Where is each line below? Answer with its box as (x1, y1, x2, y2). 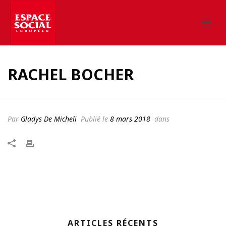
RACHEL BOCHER (8, 64, 134, 85)
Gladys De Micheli (21, 114, 77, 124)
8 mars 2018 (110, 114, 150, 124)
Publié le (79, 114, 110, 124)
